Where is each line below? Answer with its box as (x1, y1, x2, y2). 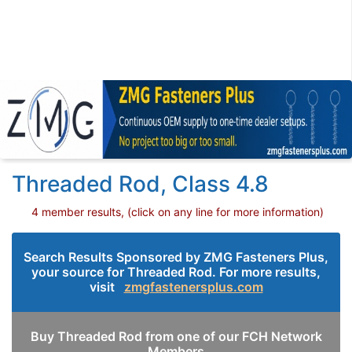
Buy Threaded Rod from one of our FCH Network (30, 328, 322, 344)
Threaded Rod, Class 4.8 (12, 170, 269, 197)
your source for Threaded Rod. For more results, (31, 264, 321, 280)
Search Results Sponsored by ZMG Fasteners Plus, (24, 249, 328, 265)
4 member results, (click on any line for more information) (31, 205, 324, 218)
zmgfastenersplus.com (123, 279, 263, 295)
